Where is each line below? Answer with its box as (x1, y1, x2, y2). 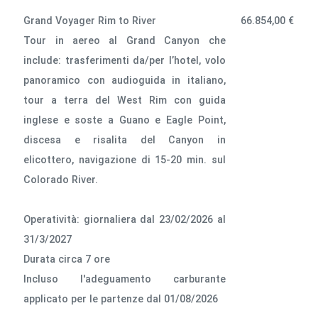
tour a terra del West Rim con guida (23, 94, 226, 106)
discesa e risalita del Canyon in (23, 133, 226, 146)
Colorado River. (23, 173, 99, 186)
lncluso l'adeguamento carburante (23, 273, 226, 285)
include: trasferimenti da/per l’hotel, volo (23, 54, 226, 67)
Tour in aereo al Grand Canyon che (23, 34, 226, 47)
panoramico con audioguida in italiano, (23, 74, 226, 87)
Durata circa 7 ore (23, 253, 111, 265)
